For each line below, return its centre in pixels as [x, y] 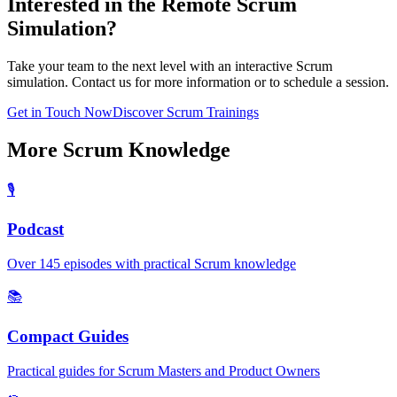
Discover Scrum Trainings [186, 112]
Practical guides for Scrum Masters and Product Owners [163, 370]
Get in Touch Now [60, 112]
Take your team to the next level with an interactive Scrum [170, 66]
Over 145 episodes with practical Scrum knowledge [152, 264]
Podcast [35, 230]
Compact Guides [68, 336]
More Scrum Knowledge [119, 149]
